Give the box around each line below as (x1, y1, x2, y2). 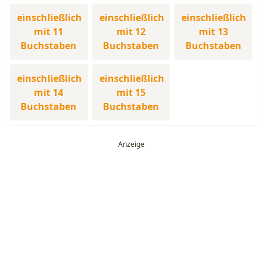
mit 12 (116, 25, 146, 38)
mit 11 (34, 25, 64, 38)
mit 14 (34, 86, 64, 99)
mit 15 (116, 86, 146, 99)
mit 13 (198, 25, 228, 38)
